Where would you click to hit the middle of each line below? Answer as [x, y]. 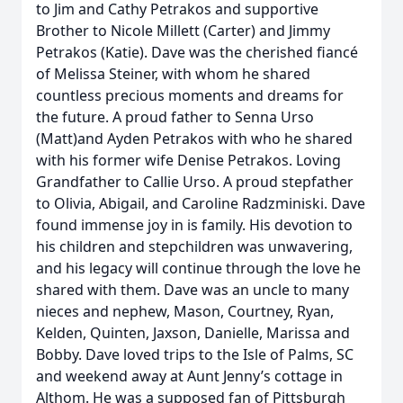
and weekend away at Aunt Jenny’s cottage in [189, 376]
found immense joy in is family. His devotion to [194, 225]
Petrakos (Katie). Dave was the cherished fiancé [197, 52]
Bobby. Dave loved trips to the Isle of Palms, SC [195, 354]
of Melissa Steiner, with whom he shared [173, 74]
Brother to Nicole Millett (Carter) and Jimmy [183, 31]
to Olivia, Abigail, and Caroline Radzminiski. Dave [201, 203]
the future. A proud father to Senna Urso [175, 117]
